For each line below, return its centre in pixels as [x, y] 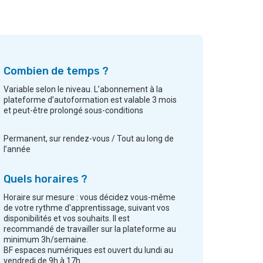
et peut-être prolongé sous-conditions [73, 111]
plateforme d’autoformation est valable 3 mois [90, 100]
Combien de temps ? [56, 71]
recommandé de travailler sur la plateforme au [90, 229]
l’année [17, 149]
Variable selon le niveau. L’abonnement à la [83, 90]
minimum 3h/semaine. [46, 240]
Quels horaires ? [45, 179]
